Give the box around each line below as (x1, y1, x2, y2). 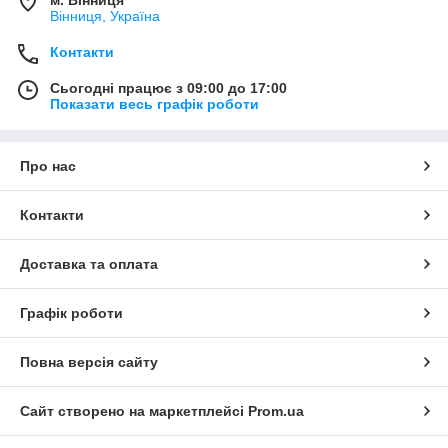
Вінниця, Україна (50, 7, 160, 24)
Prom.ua (248, 402, 304, 419)
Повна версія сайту (20, 353, 158, 370)
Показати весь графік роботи (50, 95, 259, 112)
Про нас (20, 157, 76, 174)
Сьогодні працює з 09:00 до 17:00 (50, 79, 287, 96)
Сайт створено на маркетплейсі (20, 402, 248, 419)
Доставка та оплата (20, 255, 158, 272)
